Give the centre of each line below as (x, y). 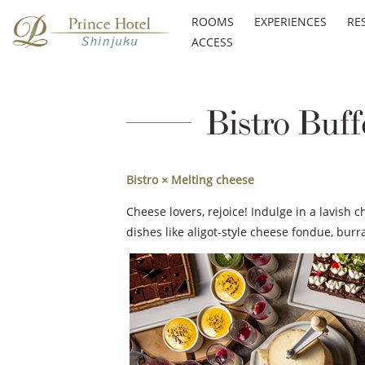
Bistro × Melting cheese (190, 180)
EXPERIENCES (290, 22)
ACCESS (212, 42)
